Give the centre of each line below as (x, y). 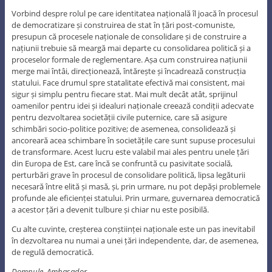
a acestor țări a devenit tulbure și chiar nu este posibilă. (110, 209)
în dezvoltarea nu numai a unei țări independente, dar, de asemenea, (135, 240)
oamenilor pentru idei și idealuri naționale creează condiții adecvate (132, 105)
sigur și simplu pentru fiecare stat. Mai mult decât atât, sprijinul (124, 94)
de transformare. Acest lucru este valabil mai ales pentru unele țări (130, 151)
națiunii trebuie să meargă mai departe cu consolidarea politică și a (131, 48)
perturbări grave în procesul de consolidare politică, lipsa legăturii (128, 175)
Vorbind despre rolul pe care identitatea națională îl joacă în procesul (134, 13)
